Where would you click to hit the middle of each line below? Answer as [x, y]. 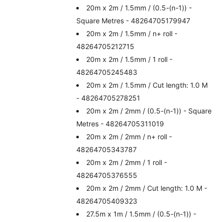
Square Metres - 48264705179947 [134, 20]
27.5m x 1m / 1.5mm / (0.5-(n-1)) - [141, 214]
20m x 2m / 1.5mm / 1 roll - [130, 59]
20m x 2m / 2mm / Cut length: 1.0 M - [147, 188]
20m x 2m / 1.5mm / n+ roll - [132, 33]
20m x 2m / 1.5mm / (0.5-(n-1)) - [139, 7]
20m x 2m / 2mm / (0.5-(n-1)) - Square [149, 111]
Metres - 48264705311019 [120, 123]
